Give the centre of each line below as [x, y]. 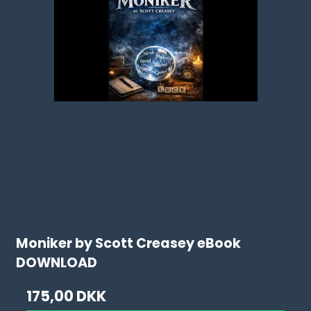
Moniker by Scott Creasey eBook [129, 244]
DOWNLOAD [57, 263]
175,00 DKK [67, 296]
